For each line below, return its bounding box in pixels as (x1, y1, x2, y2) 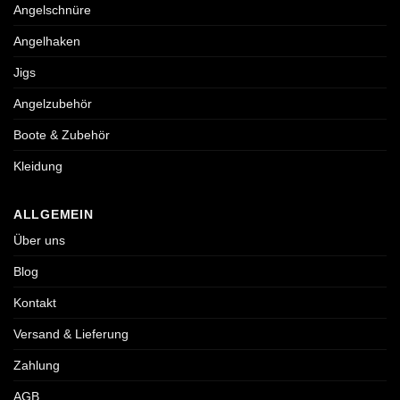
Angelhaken (13, 34, 80, 49)
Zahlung (13, 358, 60, 373)
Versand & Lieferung (13, 327, 129, 342)
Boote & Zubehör (13, 128, 110, 143)
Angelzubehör (13, 96, 92, 112)
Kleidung (13, 159, 62, 174)
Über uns (13, 233, 65, 248)
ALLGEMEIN (13, 207, 94, 222)
